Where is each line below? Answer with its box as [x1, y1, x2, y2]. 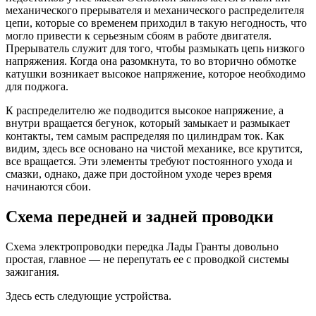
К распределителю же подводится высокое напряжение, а [6, 104, 284, 116]
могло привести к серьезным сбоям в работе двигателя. [6, 29, 272, 42]
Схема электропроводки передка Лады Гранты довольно [6, 240, 279, 253]
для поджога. [6, 80, 68, 92]
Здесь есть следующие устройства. [6, 289, 171, 302]
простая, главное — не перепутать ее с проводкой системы [6, 253, 289, 265]
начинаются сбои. [6, 180, 91, 193]
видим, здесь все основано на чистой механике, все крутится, [6, 142, 303, 154]
